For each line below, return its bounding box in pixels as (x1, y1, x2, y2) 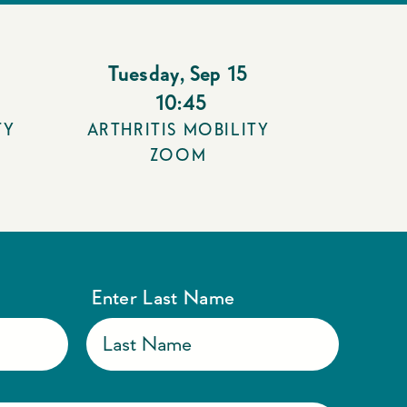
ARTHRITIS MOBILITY (86, 120, 270, 138)
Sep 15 (189, 62, 248, 84)
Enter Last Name (91, 286, 235, 307)
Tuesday (108, 62, 180, 84)
